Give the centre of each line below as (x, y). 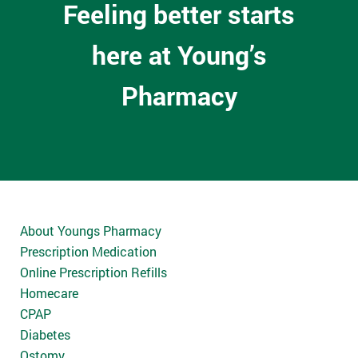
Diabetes (45, 334)
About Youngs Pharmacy (91, 230)
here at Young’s (179, 55)
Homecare (49, 292)
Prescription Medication (88, 251)
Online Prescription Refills (93, 272)
